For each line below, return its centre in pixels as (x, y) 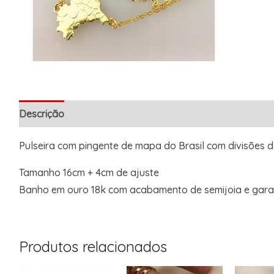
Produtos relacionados (93, 246)
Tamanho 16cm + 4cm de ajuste (89, 172)
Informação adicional (124, 113)
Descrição (41, 113)
